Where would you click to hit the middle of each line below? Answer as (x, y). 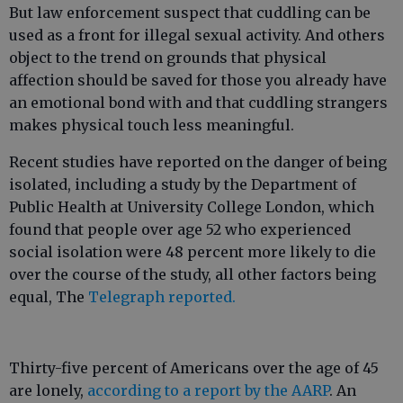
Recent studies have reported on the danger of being (198, 162)
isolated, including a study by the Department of (183, 184)
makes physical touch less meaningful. (152, 125)
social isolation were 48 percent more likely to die (193, 252)
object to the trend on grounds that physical (168, 58)
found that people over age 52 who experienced (180, 229)
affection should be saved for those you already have (198, 80)
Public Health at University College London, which (192, 207)
